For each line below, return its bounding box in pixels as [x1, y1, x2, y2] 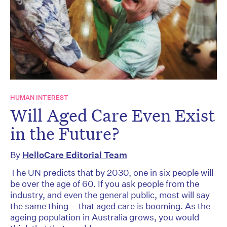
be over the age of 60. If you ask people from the [10, 178, 199, 190]
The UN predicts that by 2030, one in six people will [10, 167, 213, 178]
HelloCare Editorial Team [22, 149, 127, 161]
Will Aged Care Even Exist [10, 104, 215, 127]
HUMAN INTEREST [10, 93, 68, 102]
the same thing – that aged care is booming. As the [10, 201, 210, 212]
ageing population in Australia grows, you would [10, 212, 199, 223]
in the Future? [10, 122, 120, 145]
